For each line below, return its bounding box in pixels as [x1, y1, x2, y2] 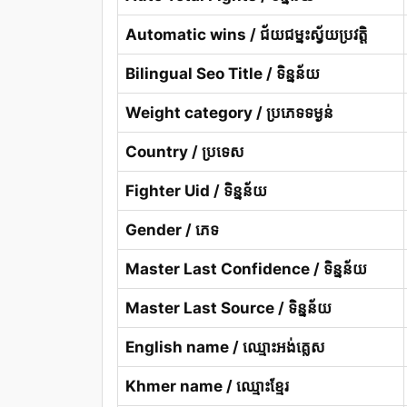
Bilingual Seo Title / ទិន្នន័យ [125, 64, 320, 83]
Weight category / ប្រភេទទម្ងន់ [125, 103, 333, 122]
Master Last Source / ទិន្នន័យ [125, 298, 332, 317]
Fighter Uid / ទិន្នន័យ [125, 181, 267, 200]
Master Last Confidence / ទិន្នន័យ [125, 259, 367, 278]
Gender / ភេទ [125, 220, 219, 239]
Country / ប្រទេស [125, 142, 244, 161]
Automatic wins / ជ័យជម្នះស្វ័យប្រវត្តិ [125, 25, 368, 44]
